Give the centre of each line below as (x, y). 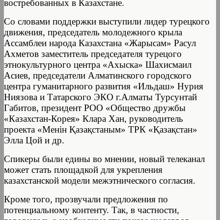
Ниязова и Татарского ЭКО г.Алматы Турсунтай (100, 97)
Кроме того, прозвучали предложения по (86, 199)
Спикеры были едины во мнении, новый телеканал (104, 159)
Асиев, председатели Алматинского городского (98, 75)
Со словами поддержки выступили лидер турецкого (107, 21)
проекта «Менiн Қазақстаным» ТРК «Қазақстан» (101, 129)
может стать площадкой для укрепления (83, 169)
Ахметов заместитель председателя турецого (93, 54)
